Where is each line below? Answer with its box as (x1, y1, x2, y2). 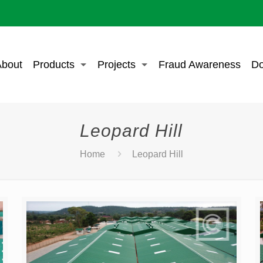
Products (32, 59, 75, 70)
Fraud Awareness (158, 59, 241, 70)
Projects (97, 59, 136, 70)
